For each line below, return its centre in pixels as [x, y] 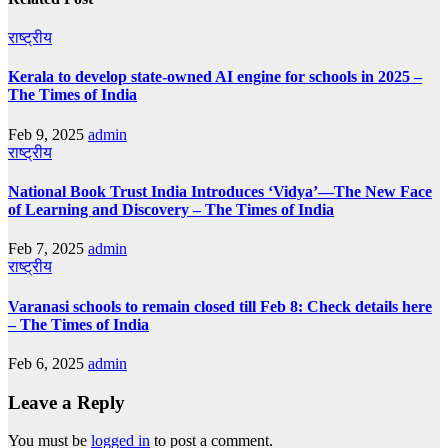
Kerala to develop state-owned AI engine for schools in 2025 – [215, 77]
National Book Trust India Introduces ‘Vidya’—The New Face [220, 191]
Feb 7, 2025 [48, 249]
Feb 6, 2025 [48, 363]
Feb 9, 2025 [48, 134]
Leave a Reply [66, 402]
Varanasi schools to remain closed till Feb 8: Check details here [220, 306]
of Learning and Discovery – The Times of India [171, 209]
